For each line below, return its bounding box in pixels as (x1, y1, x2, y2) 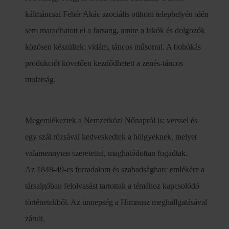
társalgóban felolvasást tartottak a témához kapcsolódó (25, 181, 199, 190)
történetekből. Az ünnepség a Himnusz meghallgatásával (25, 197, 207, 207)
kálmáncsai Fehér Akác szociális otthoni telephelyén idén (25, 9, 209, 18)
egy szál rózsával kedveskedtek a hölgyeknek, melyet (25, 132, 197, 141)
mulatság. (25, 75, 56, 84)
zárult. (25, 214, 45, 223)
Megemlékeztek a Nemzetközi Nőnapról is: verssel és (25, 116, 197, 125)
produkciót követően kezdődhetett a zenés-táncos (25, 58, 183, 67)
